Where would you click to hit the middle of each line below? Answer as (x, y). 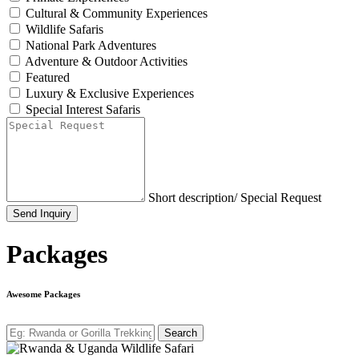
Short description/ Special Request (235, 198)
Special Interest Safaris (83, 110)
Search (181, 333)
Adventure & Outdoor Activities (106, 62)
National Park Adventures (91, 46)
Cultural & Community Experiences (117, 14)
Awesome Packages (43, 294)
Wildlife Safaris (65, 30)
